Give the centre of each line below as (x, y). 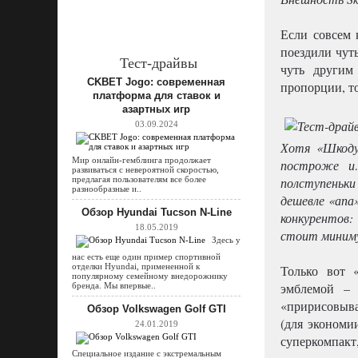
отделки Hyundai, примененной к (136, 266)
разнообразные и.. (107, 189)
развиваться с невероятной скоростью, (145, 169)
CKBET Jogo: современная (156, 82)
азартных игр (156, 109)
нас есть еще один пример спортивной (146, 257)
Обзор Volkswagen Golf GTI (156, 309)
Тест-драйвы (158, 63)
